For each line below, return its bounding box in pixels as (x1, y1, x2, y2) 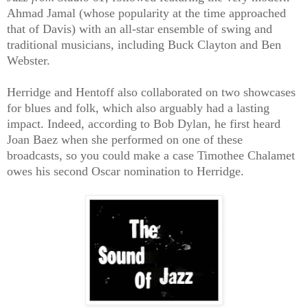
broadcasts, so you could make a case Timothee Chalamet (7, 148, 295, 162)
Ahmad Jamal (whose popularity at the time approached (7, 5, 286, 20)
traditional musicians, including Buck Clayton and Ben (7, 37, 281, 52)
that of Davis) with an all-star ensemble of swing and (7, 21, 272, 36)
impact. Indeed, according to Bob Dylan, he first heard (7, 116, 280, 131)
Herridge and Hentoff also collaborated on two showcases (7, 85, 296, 99)
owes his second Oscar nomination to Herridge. (7, 164, 244, 178)
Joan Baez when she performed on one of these (7, 132, 243, 146)
